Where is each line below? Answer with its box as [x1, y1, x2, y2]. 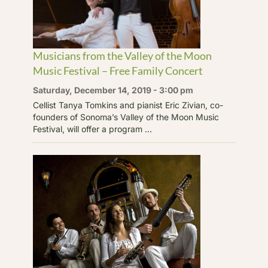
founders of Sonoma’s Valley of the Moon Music [32, 111, 219, 122]
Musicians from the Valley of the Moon [32, 48, 212, 62]
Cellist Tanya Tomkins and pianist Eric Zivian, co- [32, 99, 223, 110]
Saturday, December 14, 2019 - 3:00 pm [32, 84, 193, 95]
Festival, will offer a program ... [32, 123, 152, 134]
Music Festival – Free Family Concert [32, 63, 203, 77]
